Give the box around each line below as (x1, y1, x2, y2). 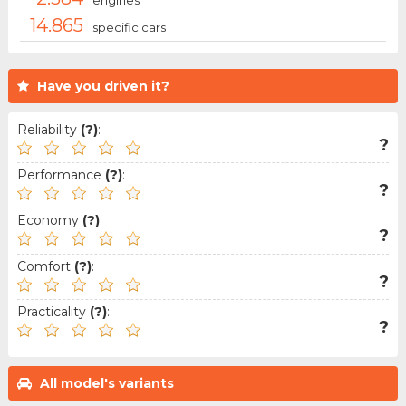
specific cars (92, 19, 166, 34)
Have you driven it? (36, 78, 169, 95)
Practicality (16, 303, 90, 320)
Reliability (16, 121, 81, 139)
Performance (16, 167, 105, 184)
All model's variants (39, 375, 174, 392)
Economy (16, 212, 82, 229)
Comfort (16, 257, 74, 275)
